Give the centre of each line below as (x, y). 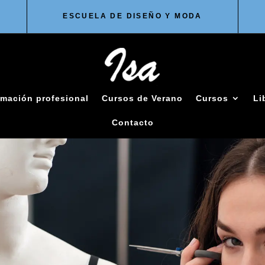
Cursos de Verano (142, 98)
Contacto (132, 122)
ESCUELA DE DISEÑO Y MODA (132, 16)
